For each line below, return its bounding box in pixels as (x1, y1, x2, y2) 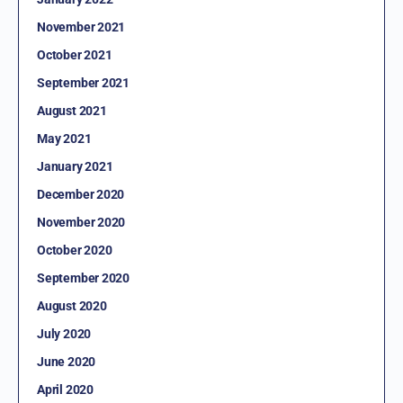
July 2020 (37, 327, 92, 342)
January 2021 (37, 159, 113, 175)
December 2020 (37, 187, 125, 202)
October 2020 (37, 243, 112, 258)
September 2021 (37, 76, 130, 91)
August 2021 (37, 103, 107, 119)
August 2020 (37, 299, 107, 314)
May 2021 (37, 131, 92, 147)
